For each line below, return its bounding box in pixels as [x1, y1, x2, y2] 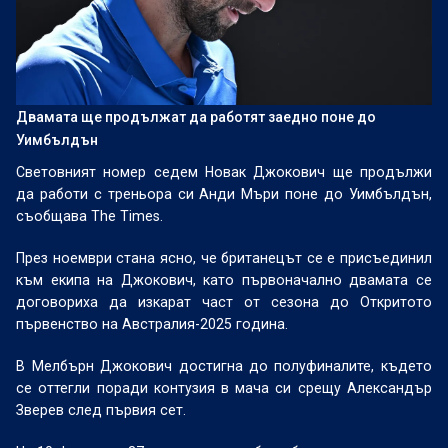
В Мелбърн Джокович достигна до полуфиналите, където [16, 358, 432, 374]
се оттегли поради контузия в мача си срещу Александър [16, 380, 432, 396]
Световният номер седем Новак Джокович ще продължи [16, 164, 432, 180]
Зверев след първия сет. [16, 402, 187, 418]
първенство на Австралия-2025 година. [16, 316, 289, 332]
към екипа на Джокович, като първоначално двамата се [16, 272, 432, 288]
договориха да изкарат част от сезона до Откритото [16, 294, 432, 310]
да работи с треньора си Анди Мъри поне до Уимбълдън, [16, 186, 432, 202]
